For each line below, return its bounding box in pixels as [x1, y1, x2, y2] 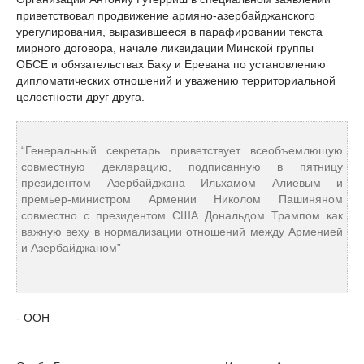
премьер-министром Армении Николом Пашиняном [21, 193, 343, 206]
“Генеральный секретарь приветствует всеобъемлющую [21, 144, 343, 158]
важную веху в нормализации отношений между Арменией [21, 225, 343, 239]
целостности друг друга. [16, 90, 145, 104]
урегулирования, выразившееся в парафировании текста [16, 25, 323, 39]
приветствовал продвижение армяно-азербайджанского [16, 9, 315, 23]
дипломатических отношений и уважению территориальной [16, 74, 336, 88]
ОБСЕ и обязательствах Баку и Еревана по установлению [16, 58, 326, 71]
